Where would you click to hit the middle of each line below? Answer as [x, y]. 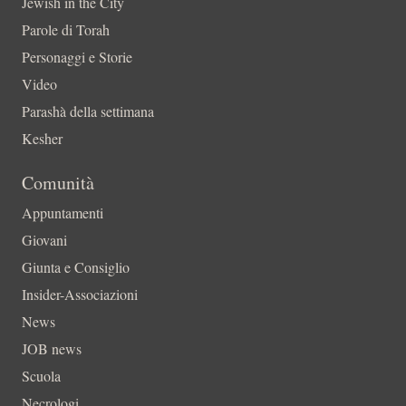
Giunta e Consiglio [76, 267]
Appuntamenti [63, 213]
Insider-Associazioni [80, 295]
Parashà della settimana [88, 111]
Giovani [44, 240]
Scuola [41, 376]
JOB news [52, 349]
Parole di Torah [66, 30]
